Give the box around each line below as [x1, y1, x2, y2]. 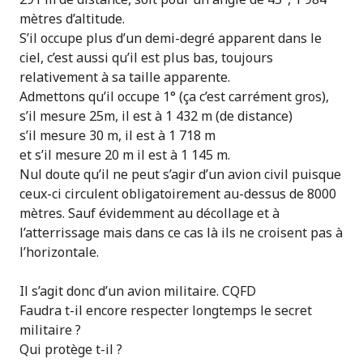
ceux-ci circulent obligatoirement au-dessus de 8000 [19, 185, 336, 203]
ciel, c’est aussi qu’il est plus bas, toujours [19, 49, 273, 66]
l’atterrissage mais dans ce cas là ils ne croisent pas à [19, 224, 343, 241]
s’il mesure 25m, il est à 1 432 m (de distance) [19, 107, 293, 125]
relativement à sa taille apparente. [19, 68, 230, 86]
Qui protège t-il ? [19, 340, 122, 358]
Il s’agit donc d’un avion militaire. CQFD [19, 282, 256, 300]
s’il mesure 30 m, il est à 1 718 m [19, 126, 216, 144]
